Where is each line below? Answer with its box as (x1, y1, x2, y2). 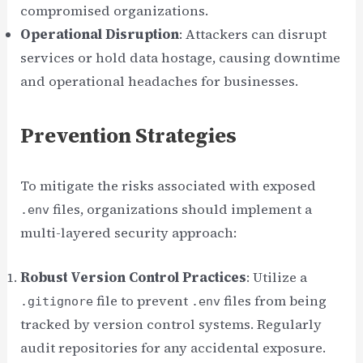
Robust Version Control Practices (20, 268, 247, 286)
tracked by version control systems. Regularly (20, 315, 322, 333)
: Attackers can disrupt (179, 25, 327, 44)
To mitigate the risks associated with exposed (20, 176, 317, 194)
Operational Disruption (20, 25, 180, 44)
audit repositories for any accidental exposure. (20, 339, 327, 357)
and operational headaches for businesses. (20, 72, 299, 91)
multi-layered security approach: (20, 223, 237, 241)
